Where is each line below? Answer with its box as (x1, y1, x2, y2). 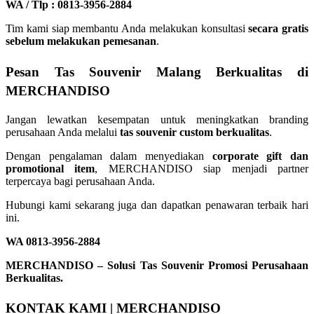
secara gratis (248, 22, 308, 34)
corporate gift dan (212, 149, 309, 162)
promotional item (6, 162, 95, 175)
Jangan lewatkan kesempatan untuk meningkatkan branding (6, 113, 308, 125)
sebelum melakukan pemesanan (6, 34, 156, 47)
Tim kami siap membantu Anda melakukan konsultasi (6, 22, 249, 34)
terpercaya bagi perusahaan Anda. (6, 175, 155, 187)
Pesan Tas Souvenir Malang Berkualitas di (6, 64, 308, 79)
